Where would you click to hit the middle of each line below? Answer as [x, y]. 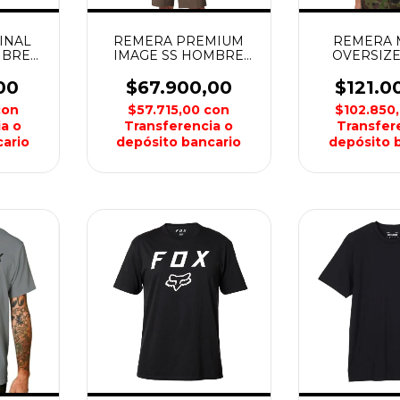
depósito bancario [179, 142]
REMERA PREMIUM [179, 41]
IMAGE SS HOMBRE [179, 55]
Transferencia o [179, 125]
